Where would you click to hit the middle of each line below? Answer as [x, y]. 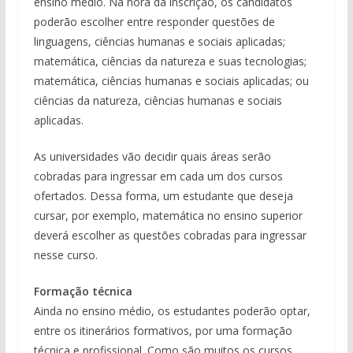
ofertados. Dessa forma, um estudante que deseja [163, 196]
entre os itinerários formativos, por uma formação [163, 331]
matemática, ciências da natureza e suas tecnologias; [170, 61]
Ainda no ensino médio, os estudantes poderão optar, [172, 311]
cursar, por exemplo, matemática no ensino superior [168, 216]
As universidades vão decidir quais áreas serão [152, 156]
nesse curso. [65, 255]
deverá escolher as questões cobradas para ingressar [170, 235]
